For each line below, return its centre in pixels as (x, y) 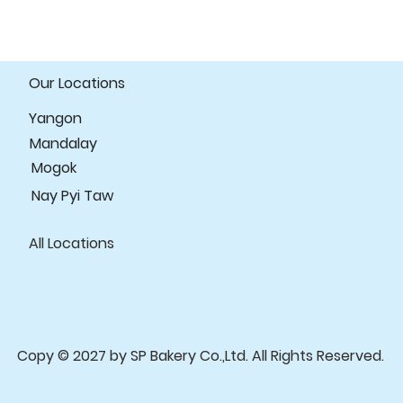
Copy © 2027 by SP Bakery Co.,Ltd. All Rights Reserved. (202, 356)
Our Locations (76, 83)
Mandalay (63, 143)
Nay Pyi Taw (72, 196)
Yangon (55, 118)
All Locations (71, 243)
